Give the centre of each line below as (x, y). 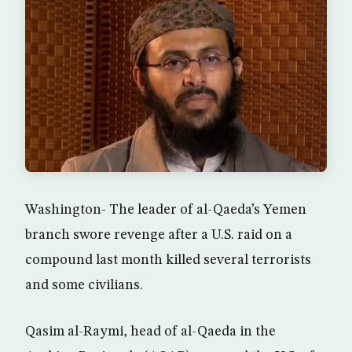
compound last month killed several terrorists (168, 260)
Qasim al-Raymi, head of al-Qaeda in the (150, 332)
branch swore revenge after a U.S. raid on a (159, 235)
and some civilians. (84, 286)
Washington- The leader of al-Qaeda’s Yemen (166, 210)
